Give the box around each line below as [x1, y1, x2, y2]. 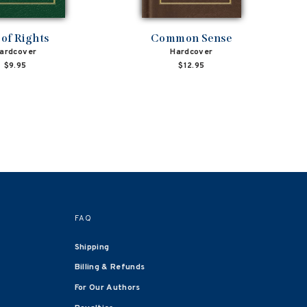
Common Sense [150, 31, 232, 45]
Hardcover [170, 46, 213, 58]
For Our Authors [74, 282, 140, 294]
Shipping [74, 241, 110, 253]
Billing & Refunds [74, 262, 145, 273]
